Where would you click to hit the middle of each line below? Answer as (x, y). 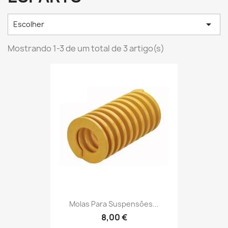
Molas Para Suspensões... (114, 204)
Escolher (29, 24)
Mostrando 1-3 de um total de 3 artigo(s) (86, 48)
